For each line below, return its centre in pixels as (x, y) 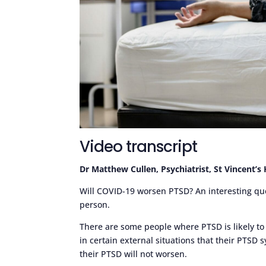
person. (95, 204)
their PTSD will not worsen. (134, 254)
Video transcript (139, 146)
